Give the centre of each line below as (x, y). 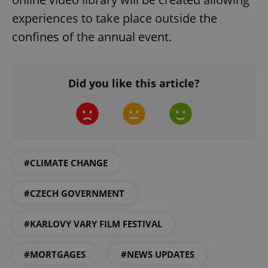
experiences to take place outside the (115, 19)
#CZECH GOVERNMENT (74, 194)
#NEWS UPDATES (158, 255)
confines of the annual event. (92, 37)
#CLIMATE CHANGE (66, 163)
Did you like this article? (134, 83)
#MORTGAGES (55, 255)
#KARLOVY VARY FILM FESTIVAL (93, 224)
